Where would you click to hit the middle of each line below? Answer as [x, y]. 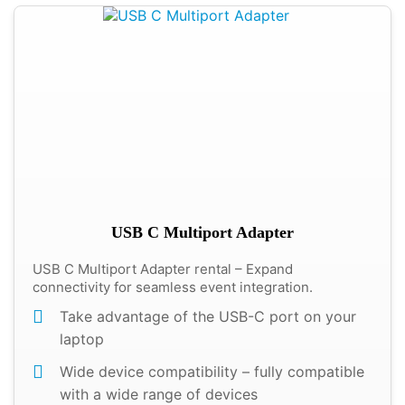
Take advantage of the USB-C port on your [208, 316]
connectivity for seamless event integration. [173, 287]
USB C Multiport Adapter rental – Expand [163, 269]
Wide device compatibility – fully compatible [212, 372]
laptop [82, 339]
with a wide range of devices [159, 394]
